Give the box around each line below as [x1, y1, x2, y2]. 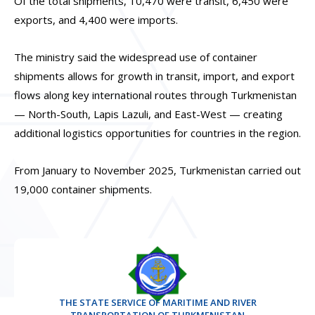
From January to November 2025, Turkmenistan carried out [14, 163, 301, 178]
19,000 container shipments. [14, 182, 152, 197]
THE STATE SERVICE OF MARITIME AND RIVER [58, 295, 257, 309]
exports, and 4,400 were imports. [14, 12, 178, 27]
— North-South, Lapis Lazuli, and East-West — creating [14, 106, 283, 121]
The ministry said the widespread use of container [14, 49, 257, 64]
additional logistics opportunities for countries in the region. [14, 125, 301, 140]
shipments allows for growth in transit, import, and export [14, 68, 295, 83]
